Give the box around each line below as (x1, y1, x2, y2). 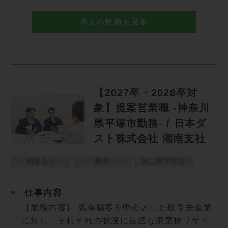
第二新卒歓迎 (141, 157, 186, 166)
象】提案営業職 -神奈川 (94, 102, 210, 113)
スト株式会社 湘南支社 (94, 132, 206, 144)
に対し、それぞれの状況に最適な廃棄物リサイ (21, 216, 210, 225)
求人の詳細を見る (79, 18, 149, 26)
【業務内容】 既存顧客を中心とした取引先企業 (21, 203, 213, 212)
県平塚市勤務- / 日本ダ (94, 117, 207, 129)
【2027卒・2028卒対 (94, 87, 198, 98)
